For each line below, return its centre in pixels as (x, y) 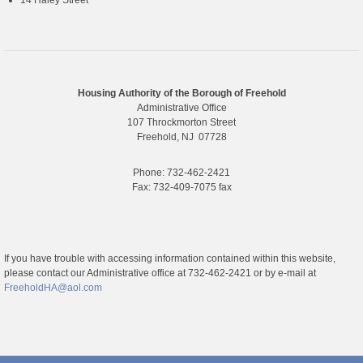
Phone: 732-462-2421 (181, 173)
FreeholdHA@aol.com (53, 288)
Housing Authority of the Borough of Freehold (181, 94)
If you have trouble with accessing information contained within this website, (170, 259)
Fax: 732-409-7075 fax (181, 188)
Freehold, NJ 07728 (181, 137)
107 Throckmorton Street (181, 123)
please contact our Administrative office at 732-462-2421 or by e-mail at (160, 273)
